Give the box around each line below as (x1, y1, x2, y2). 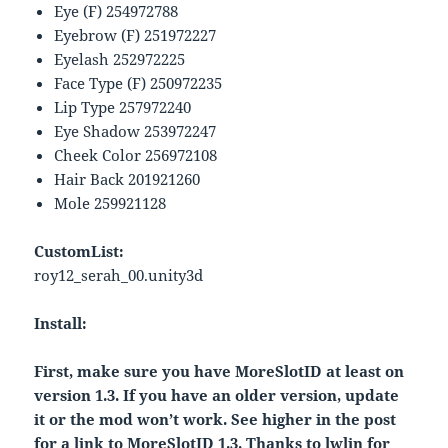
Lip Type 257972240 (54, 97, 192, 118)
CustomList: (34, 241, 125, 262)
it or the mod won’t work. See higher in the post (34, 409, 397, 430)
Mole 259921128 (54, 193, 167, 214)
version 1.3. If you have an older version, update (34, 385, 400, 406)
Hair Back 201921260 (54, 169, 201, 190)
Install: (34, 313, 88, 334)
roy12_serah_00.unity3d (34, 265, 204, 286)
